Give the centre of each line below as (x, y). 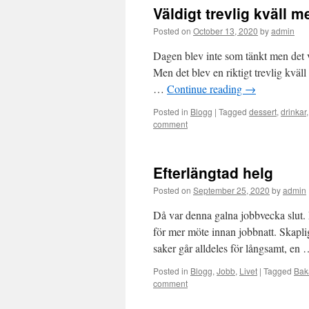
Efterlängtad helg (213, 172)
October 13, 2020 (226, 31)
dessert (263, 111)
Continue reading (206, 89)
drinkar (293, 111)
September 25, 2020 (231, 190)
